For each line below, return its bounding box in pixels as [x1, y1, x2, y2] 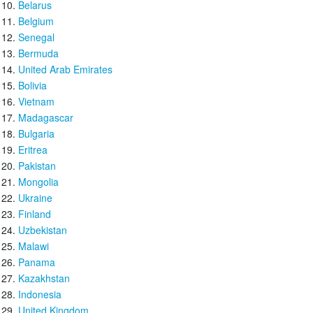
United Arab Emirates [18, 62, 112, 76]
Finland [18, 207, 51, 221]
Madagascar [18, 110, 73, 124]
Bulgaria [18, 126, 54, 140]
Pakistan [18, 159, 56, 173]
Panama [18, 255, 55, 269]
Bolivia [18, 78, 47, 92]
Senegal [18, 30, 54, 44]
